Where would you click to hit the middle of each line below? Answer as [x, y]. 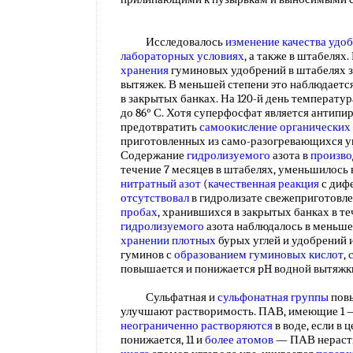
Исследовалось [173, 42]
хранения [145, 70]
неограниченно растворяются [197, 325]
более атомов [239, 340]
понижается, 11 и [163, 340]
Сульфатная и [169, 297]
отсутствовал [155, 198]
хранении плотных [168, 240]
